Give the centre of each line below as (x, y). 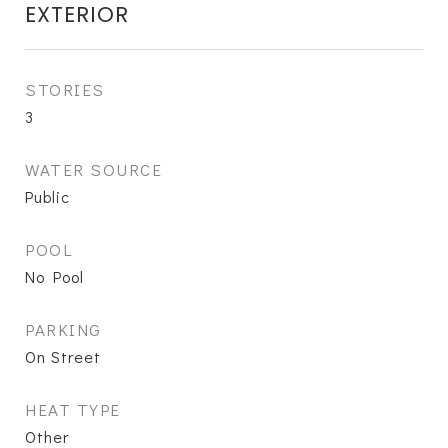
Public (47, 196)
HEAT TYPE (73, 409)
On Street (63, 356)
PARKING (63, 329)
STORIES (65, 89)
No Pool (54, 276)
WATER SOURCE (93, 169)
